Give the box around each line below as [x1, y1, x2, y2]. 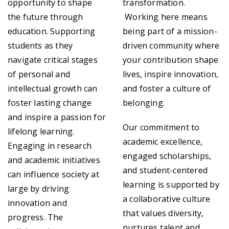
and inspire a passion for [8, 111, 106, 123]
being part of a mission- [123, 26, 217, 37]
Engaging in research [8, 140, 91, 151]
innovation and [8, 197, 67, 209]
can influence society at [8, 169, 99, 180]
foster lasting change [8, 97, 92, 108]
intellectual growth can [8, 83, 98, 94]
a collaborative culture [123, 193, 211, 204]
